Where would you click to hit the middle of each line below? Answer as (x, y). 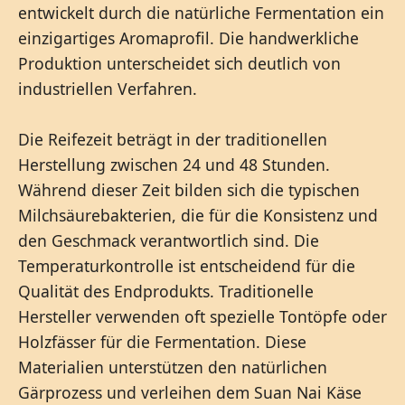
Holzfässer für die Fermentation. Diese (162, 341)
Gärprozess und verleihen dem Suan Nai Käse (190, 392)
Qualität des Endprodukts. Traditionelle (166, 291)
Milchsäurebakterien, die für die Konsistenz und (198, 215)
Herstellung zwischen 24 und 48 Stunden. (174, 164)
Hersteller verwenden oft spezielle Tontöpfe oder (202, 316)
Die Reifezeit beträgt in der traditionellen (173, 139)
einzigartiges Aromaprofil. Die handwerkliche (188, 38)
